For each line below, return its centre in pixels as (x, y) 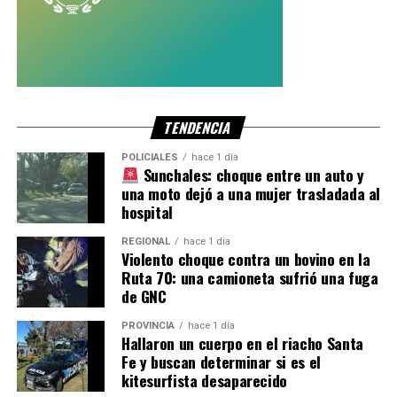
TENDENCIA (198, 127)
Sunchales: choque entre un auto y (251, 174)
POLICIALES (149, 157)
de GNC (144, 296)
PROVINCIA (148, 325)
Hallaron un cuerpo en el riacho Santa (242, 343)
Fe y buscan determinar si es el (221, 361)
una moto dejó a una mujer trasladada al (251, 193)
